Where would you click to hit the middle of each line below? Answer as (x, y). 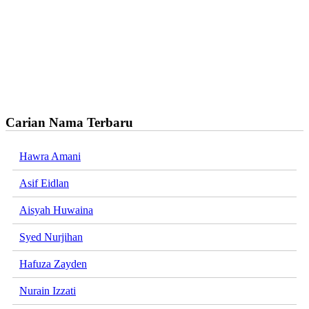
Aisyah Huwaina (56, 210)
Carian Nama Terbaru (69, 122)
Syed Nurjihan (51, 237)
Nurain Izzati (48, 291)
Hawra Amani (50, 157)
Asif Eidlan (44, 183)
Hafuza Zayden (53, 264)
